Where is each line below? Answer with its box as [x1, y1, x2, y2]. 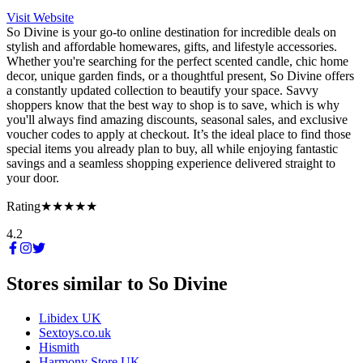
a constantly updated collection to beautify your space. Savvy [6, 83, 318, 97]
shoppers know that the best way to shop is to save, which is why [6, 97, 340, 112]
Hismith [39, 340, 79, 355]
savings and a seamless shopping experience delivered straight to [6, 156, 335, 170]
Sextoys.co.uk [39, 326, 111, 340]
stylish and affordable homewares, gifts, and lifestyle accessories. [6, 39, 337, 53]
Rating [6, 199, 41, 213]
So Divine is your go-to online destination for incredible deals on [6, 24, 336, 39]
